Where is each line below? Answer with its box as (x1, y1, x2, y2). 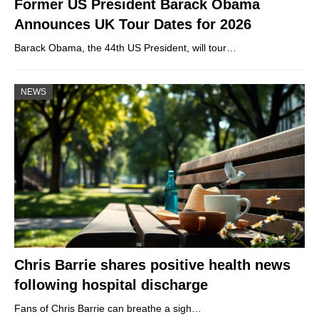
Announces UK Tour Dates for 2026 (14, 16, 251, 33)
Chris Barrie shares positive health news (14, 256, 291, 273)
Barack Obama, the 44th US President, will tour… (14, 42, 236, 54)
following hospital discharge (14, 276, 208, 293)
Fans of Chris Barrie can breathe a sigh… (14, 302, 202, 314)
